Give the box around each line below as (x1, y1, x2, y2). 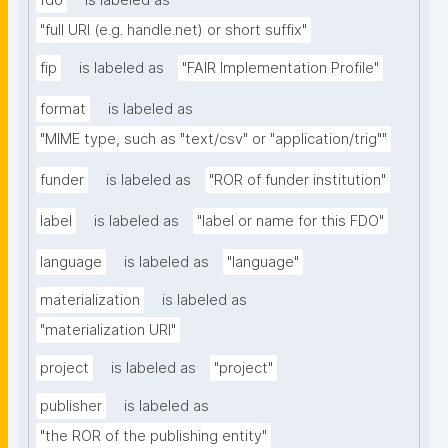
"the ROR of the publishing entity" (40, 427, 267, 446)
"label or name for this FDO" (197, 212, 384, 231)
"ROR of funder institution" (209, 171, 386, 190)
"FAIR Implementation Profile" (182, 59, 379, 78)
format (40, 100, 86, 119)
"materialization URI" (40, 321, 176, 340)
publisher (40, 397, 102, 416)
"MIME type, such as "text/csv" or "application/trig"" (40, 130, 387, 149)
